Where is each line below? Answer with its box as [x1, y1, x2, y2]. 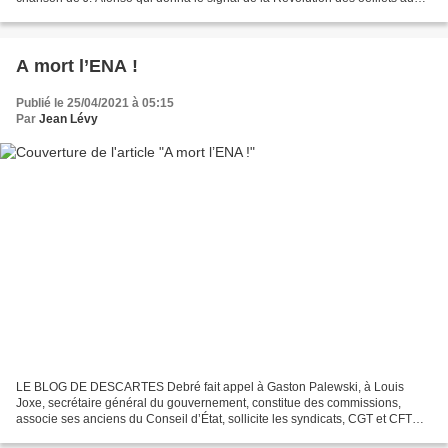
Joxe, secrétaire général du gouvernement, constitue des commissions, [16, 395, 401, 410]
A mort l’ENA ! [16, 56, 138, 77]
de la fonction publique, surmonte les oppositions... [16, 427, 291, 442]
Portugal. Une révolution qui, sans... [16, 7, 209, 22]
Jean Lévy [39, 112, 98, 127]
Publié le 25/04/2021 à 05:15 [16, 96, 174, 111]
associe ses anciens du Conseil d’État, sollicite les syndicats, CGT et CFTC [16, 411, 421, 426]
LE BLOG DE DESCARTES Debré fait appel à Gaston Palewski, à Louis [16, 379, 404, 394]
